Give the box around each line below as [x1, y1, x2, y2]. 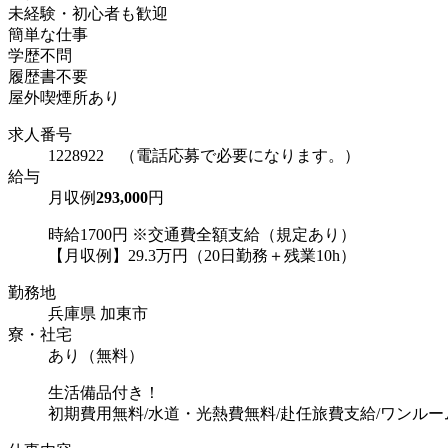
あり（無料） [48, 347, 144, 365]
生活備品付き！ [48, 384, 160, 402]
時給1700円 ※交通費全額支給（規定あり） [48, 226, 356, 244]
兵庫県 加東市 [48, 305, 148, 323]
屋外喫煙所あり [8, 89, 120, 107]
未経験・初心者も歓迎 [8, 5, 168, 23]
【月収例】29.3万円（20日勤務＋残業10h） [48, 247, 356, 265]
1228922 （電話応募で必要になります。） [48, 147, 360, 165]
